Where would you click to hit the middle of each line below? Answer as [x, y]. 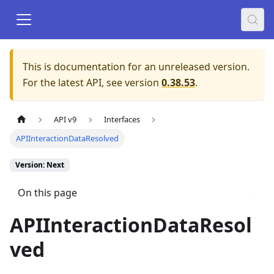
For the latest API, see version [91, 83]
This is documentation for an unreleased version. [136, 67]
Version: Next [40, 165]
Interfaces [122, 120]
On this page [47, 192]
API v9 [65, 120]
